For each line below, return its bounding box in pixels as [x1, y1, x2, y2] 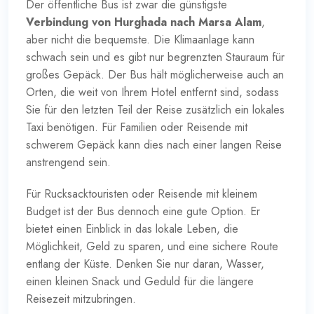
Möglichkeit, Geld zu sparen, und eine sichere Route [26, 238, 278, 254]
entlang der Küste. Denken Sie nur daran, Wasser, [26, 255, 264, 272]
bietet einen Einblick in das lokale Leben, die [26, 220, 238, 237]
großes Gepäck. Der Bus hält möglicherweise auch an [26, 66, 284, 83]
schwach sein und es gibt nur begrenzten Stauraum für [26, 48, 285, 65]
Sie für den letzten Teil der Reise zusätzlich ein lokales [26, 101, 285, 118]
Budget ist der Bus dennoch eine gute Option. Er [26, 203, 260, 219]
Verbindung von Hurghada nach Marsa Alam [26, 13, 261, 30]
